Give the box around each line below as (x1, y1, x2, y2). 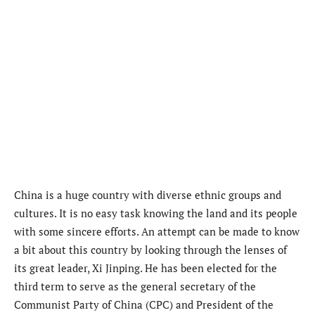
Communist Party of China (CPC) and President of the (14, 297, 274, 312)
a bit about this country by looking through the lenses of (14, 243, 287, 257)
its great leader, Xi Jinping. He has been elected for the (14, 261, 277, 276)
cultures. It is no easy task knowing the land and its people (14, 206, 297, 221)
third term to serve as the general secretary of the (14, 279, 256, 294)
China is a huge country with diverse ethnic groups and (14, 188, 281, 202)
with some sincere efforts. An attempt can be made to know (14, 224, 300, 239)
